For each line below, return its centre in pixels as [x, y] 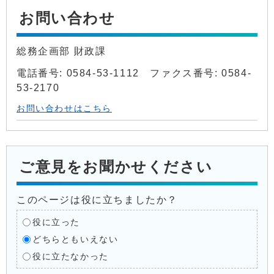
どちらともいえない [75, 239]
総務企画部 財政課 [63, 51]
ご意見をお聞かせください [116, 166]
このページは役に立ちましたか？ [97, 199]
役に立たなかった [70, 256]
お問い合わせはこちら [64, 108]
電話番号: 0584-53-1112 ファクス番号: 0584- [134, 73]
